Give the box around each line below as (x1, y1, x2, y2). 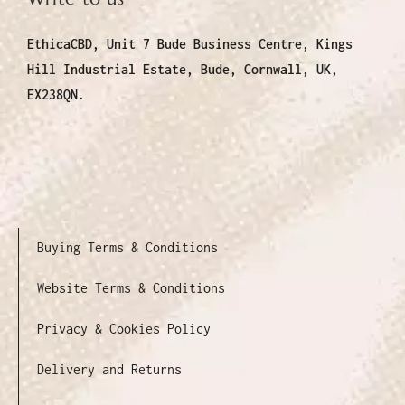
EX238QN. (27, 86, 85, 102)
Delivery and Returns (37, 361, 182, 377)
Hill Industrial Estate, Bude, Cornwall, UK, (27, 61, 338, 77)
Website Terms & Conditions (37, 279, 225, 296)
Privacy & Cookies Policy (37, 320, 211, 336)
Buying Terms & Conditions (37, 239, 218, 255)
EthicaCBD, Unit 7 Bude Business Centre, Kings (27, 35, 353, 52)
